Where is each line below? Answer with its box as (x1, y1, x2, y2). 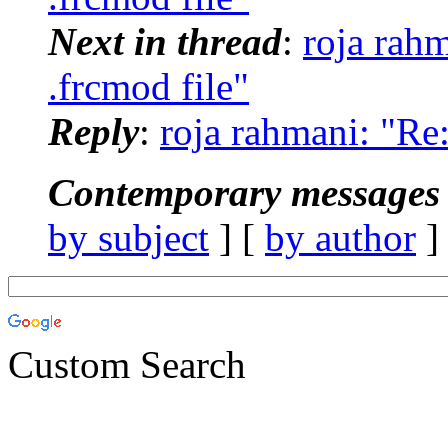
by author (265, 215, 416, 259)
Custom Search (8, 342, 246, 386)
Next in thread (48, 19, 282, 63)
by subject (48, 215, 209, 259)
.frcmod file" (48, 64, 249, 108)
